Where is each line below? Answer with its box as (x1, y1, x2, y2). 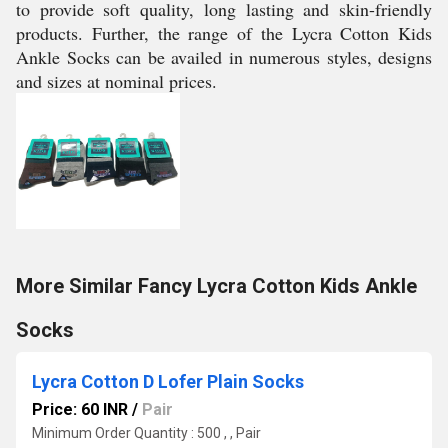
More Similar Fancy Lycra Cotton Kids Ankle (16, 274, 417, 298)
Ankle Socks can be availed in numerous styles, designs (16, 45, 432, 69)
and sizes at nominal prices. (16, 69, 217, 93)
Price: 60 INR (32, 400, 128, 419)
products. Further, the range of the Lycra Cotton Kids (16, 21, 432, 45)
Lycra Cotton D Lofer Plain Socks (32, 371, 304, 392)
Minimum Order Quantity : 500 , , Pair (32, 425, 261, 441)
